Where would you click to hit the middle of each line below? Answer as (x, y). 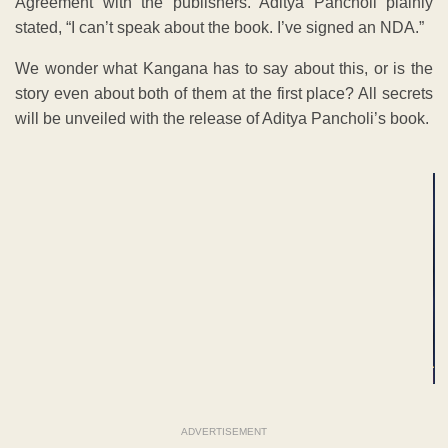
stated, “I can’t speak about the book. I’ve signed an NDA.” (219, 27)
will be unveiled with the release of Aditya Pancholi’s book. (222, 118)
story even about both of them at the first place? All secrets (224, 93)
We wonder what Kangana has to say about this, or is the (224, 68)
